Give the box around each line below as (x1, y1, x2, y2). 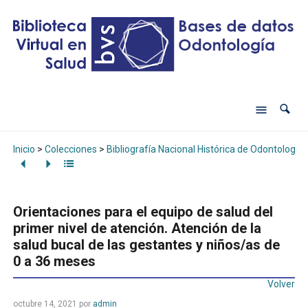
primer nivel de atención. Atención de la (12, 220, 261, 237)
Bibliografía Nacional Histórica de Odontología (106, 143, 303, 155)
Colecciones (44, 143, 97, 155)
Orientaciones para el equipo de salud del (12, 203, 273, 221)
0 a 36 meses (12, 253, 96, 270)
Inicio (12, 143, 35, 155)
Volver (267, 278, 296, 290)
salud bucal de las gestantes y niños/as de (12, 236, 280, 254)
